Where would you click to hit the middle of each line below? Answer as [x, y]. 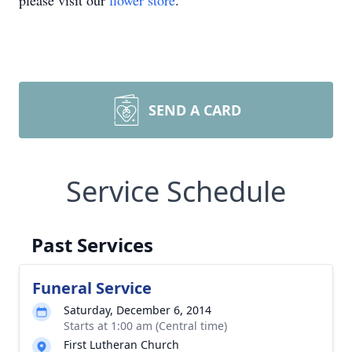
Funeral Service [92, 288]
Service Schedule [176, 191]
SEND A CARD [195, 110]
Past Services [92, 245]
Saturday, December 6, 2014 [137, 310]
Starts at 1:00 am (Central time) [145, 326]
